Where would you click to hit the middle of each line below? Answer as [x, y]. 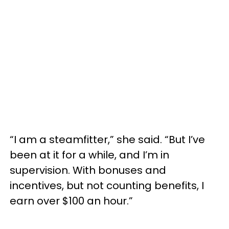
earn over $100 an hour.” [71, 201]
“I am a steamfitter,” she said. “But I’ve [107, 140]
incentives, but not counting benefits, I [107, 186]
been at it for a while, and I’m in [89, 155]
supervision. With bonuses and [88, 170]
